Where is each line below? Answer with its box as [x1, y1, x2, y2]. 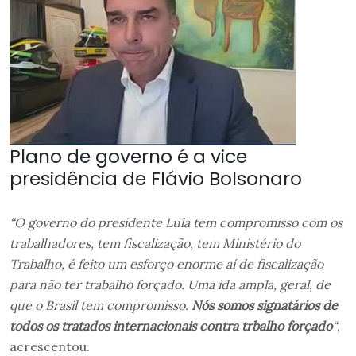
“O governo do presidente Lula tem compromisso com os [10, 215, 342, 231]
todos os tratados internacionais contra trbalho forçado [10, 318, 332, 335]
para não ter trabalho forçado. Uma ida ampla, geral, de [10, 277, 331, 293]
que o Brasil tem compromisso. [10, 297, 192, 314]
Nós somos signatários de [192, 297, 338, 314]
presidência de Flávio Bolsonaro [10, 165, 302, 192]
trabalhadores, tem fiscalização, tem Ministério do [10, 235, 300, 252]
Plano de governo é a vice [10, 143, 247, 170]
